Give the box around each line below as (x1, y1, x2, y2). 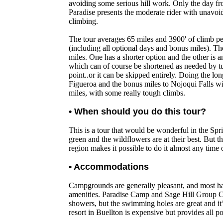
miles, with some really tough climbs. (69, 89, 185, 97)
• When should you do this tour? (69, 107, 206, 116)
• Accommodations (69, 162, 149, 172)
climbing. (69, 17, 98, 25)
